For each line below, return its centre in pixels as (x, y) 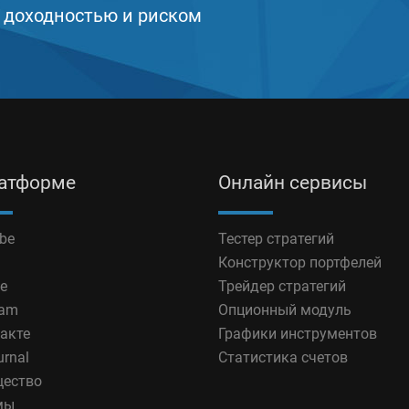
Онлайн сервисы (293, 183)
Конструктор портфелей (300, 262)
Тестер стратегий (276, 239)
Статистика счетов (283, 357)
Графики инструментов (298, 334)
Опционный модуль (285, 310)
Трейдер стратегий (282, 286)
